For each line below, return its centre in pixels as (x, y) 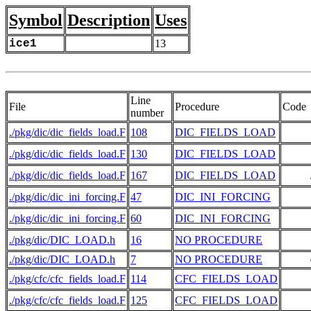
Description (109, 20)
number (147, 113)
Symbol (36, 20)
